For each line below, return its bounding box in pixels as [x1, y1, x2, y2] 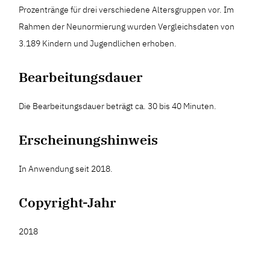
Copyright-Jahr [19, 193, 117, 211]
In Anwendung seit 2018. [19, 163, 113, 174]
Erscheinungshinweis [19, 130, 159, 148]
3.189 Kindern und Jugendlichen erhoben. [19, 37, 177, 49]
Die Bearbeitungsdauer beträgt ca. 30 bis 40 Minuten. [19, 100, 217, 111]
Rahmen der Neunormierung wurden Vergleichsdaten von [19, 20, 235, 32]
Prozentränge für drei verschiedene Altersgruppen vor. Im [19, 4, 234, 15]
